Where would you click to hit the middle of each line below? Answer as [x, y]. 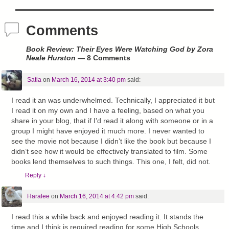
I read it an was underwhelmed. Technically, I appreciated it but [113, 101]
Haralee [38, 196]
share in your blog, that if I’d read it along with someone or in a [112, 121]
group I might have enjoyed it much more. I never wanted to [108, 131]
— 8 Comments [103, 58]
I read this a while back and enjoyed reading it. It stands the [108, 217]
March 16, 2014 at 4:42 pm [97, 196]
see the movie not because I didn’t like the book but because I [111, 142]
